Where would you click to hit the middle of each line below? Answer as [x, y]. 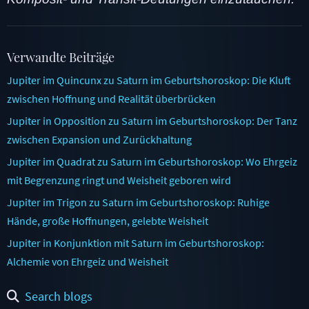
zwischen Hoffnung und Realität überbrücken [111, 98]
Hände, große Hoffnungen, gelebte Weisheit [108, 220]
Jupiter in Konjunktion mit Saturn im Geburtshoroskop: [136, 242]
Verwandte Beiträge [61, 57]
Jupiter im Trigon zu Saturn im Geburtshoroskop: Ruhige [138, 202]
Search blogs [59, 296]
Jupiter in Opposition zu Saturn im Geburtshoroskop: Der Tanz [152, 120]
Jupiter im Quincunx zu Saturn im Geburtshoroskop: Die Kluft [149, 80]
